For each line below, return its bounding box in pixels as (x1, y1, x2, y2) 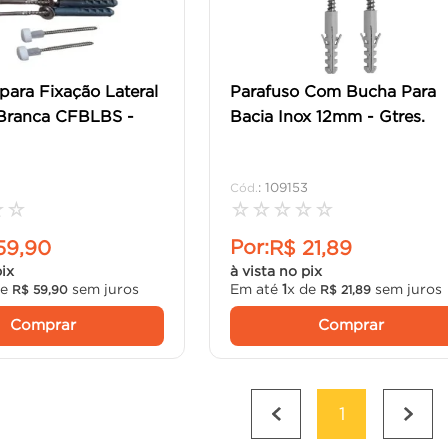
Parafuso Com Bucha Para (230, 81, 437, 100)
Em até (230, 280, 283, 297)
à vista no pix (230, 262, 323, 279)
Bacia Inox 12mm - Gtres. (230, 106, 426, 125)
